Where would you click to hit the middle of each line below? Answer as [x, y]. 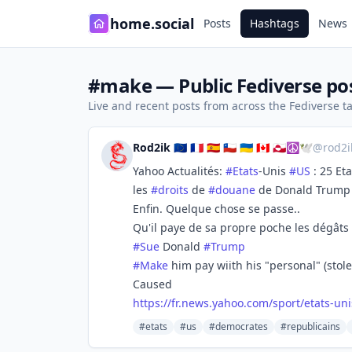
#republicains [310, 326]
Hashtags [275, 23]
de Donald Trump [303, 190]
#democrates [238, 326]
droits [173, 190]
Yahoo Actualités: [179, 171]
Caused [152, 284]
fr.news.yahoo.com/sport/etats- [253, 303]
